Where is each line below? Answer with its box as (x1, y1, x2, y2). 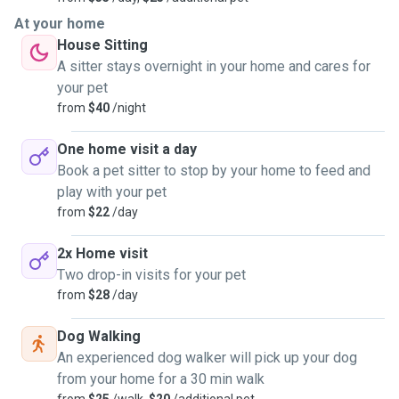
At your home (14, 15, 105, 32)
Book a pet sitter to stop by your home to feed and (57, 162, 370, 179)
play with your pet (57, 183, 167, 200)
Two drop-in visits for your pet (57, 266, 246, 283)
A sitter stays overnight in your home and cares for (57, 58, 370, 75)
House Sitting (57, 37, 148, 53)
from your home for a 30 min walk (57, 370, 265, 387)
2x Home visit (57, 245, 148, 262)
